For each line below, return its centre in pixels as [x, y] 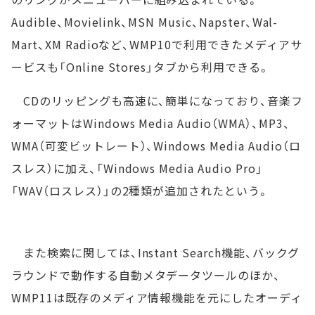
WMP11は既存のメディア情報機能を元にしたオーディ [157, 297]
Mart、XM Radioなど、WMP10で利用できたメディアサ [157, 44]
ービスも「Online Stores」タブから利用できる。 [141, 66]
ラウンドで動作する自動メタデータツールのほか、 [146, 275]
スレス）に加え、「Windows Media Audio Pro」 [137, 168]
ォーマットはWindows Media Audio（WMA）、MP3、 [151, 123]
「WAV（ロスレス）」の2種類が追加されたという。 [140, 190]
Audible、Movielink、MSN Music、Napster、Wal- [145, 21]
